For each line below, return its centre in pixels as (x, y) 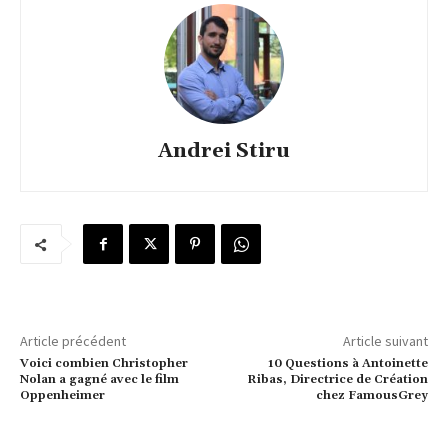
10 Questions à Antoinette (347, 364)
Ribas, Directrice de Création (337, 380)
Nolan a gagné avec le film (99, 380)
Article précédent (73, 341)
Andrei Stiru (224, 151)
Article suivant (385, 341)
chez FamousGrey (371, 396)
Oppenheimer (62, 396)
